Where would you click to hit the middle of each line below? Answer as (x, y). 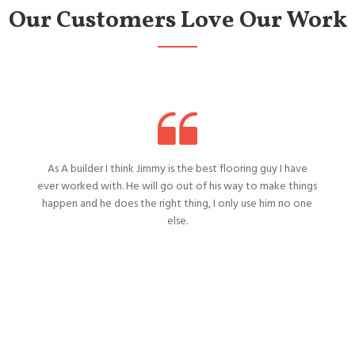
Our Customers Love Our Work (177, 20)
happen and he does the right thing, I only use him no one (177, 203)
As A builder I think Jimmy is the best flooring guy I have (177, 168)
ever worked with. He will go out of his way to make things (177, 186)
